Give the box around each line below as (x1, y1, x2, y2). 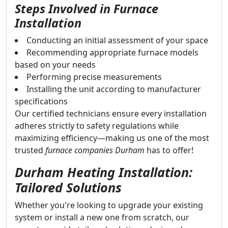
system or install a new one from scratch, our (15, 212, 189, 223)
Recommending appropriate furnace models (26, 47, 198, 58)
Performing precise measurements (26, 71, 162, 82)
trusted (15, 145, 45, 156)
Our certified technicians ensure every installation (15, 108, 207, 119)
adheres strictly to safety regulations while (15, 120, 179, 131)
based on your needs (15, 59, 96, 70)
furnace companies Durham (45, 145, 145, 156)
